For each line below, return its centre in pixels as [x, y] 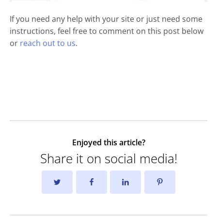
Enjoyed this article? [108, 143]
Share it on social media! [108, 159]
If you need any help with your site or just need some [106, 19]
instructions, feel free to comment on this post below [107, 31]
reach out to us [48, 43]
